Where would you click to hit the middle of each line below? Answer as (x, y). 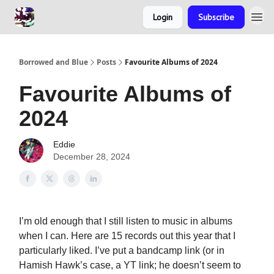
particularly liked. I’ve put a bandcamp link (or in (122, 250)
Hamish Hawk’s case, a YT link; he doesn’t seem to (130, 265)
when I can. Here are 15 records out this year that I (127, 236)
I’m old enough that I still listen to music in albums (126, 221)
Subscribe (216, 17)
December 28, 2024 (92, 157)
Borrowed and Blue (54, 62)
